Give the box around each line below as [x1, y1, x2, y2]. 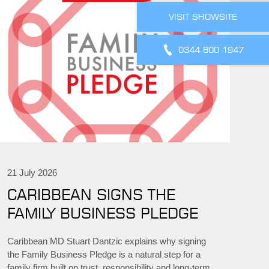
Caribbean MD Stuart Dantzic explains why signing [7, 236, 206, 247]
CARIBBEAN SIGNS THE [7, 186, 175, 204]
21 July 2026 [7, 168, 57, 178]
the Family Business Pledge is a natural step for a [7, 249, 201, 260]
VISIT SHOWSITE [169, 11, 237, 22]
